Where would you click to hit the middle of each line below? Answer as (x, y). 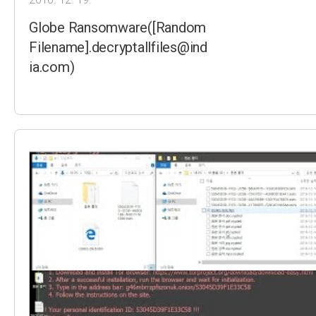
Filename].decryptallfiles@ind (118, 47)
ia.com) (52, 67)
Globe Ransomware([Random (117, 27)
